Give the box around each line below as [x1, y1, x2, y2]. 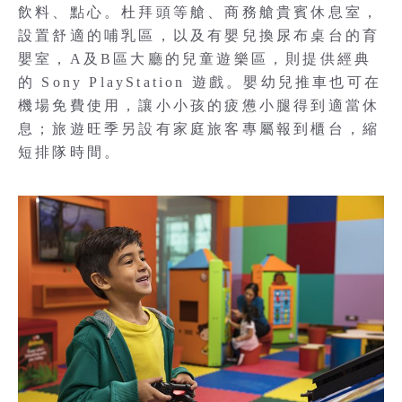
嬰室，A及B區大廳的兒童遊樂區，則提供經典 [18, 51, 372, 67]
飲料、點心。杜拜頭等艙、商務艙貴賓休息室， [18, 4, 380, 21]
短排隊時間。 [18, 144, 122, 161]
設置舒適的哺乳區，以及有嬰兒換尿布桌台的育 [18, 28, 380, 44]
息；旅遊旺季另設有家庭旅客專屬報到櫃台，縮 [18, 121, 380, 137]
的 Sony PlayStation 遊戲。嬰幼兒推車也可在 [18, 74, 381, 91]
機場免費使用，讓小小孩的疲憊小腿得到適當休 [18, 98, 380, 114]
